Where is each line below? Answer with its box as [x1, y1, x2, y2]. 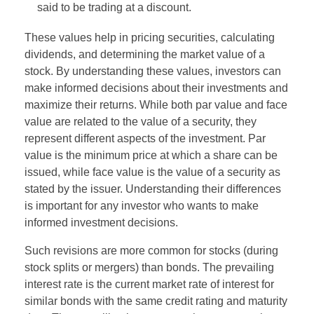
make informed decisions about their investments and [25, 81, 288, 94]
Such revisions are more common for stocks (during [25, 244, 278, 257]
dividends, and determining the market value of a [25, 48, 265, 60]
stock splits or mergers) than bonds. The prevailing [25, 261, 274, 273]
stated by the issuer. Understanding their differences [25, 182, 281, 195]
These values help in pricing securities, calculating [25, 31, 275, 43]
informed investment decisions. [25, 216, 178, 228]
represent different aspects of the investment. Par [25, 132, 266, 144]
